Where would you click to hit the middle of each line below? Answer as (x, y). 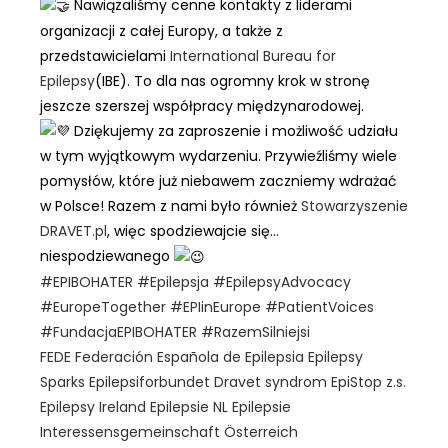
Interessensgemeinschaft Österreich (169, 431)
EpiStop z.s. (368, 381)
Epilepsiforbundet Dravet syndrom (208, 381)
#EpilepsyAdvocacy (282, 281)
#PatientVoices (319, 306)
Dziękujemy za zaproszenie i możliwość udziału (234, 130)
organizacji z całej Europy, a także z (161, 30)
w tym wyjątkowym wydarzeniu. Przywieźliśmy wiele (218, 156)
